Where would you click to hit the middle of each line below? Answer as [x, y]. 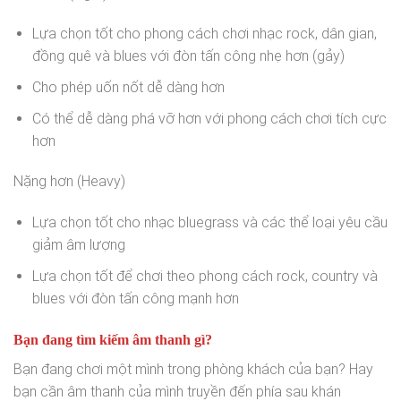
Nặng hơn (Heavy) [69, 182]
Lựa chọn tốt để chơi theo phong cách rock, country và [205, 276]
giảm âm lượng [78, 245]
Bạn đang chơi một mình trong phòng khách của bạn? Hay [193, 369]
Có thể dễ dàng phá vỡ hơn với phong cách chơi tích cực [209, 118]
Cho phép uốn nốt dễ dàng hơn [128, 88]
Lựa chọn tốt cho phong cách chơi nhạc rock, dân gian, [204, 34]
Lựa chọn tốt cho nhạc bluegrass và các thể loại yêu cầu [209, 223]
